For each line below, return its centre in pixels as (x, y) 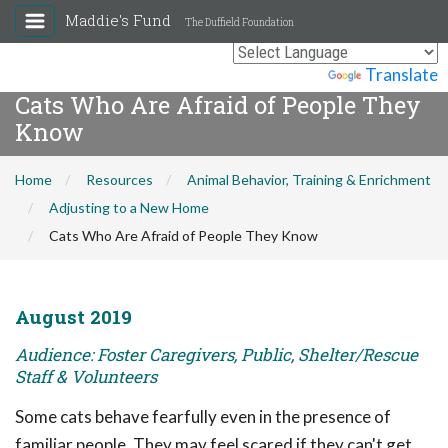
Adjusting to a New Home (129, 207)
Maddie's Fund (120, 20)
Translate (401, 74)
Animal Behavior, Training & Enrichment (309, 179)
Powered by (281, 74)
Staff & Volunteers (86, 376)
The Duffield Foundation (239, 22)
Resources (119, 179)
